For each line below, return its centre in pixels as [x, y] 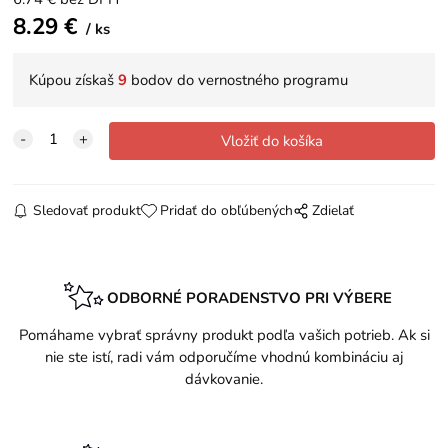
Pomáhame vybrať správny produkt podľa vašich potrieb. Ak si [224, 334]
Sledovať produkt [86, 211]
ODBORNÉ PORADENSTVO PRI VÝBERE [249, 297]
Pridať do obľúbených [226, 211]
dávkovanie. [224, 378]
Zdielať [333, 211]
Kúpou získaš [74, 80]
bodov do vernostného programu [238, 80]
